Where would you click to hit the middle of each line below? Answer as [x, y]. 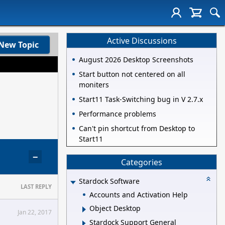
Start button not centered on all [132, 74]
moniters [94, 85]
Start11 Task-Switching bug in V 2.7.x [141, 99]
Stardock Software [109, 181]
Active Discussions [142, 40]
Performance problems [118, 114]
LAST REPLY [36, 187]
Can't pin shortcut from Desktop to [137, 129]
